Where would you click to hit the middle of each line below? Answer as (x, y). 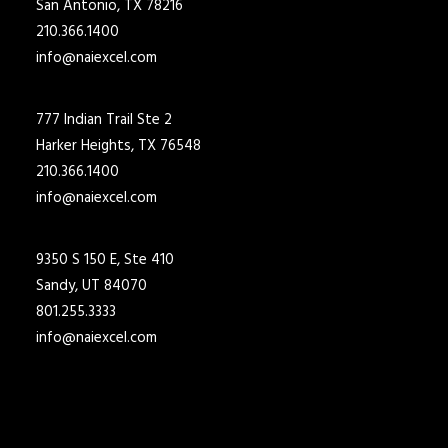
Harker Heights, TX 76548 (118, 146)
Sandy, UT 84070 (91, 286)
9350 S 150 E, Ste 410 (105, 260)
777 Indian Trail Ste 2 (104, 120)
